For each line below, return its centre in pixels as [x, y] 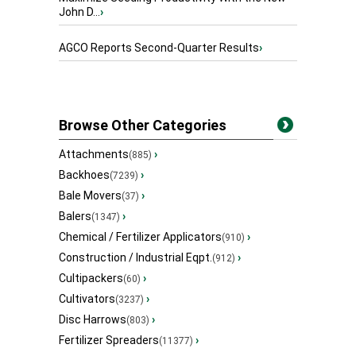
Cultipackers [91, 279]
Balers [75, 217]
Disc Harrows [93, 320]
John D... [79, 12]
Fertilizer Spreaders [109, 341]
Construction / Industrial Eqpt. [135, 258]
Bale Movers [90, 196]
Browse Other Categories [143, 126]
